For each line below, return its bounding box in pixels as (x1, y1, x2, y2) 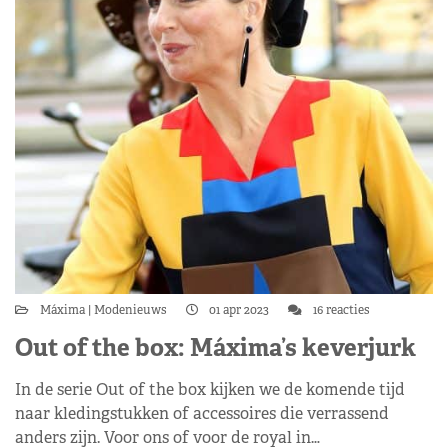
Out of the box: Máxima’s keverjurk (15, 332, 416, 363)
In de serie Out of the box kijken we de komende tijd (15, 379, 405, 400)
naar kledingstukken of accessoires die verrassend (15, 403, 389, 424)
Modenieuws (91, 302, 170, 318)
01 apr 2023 (206, 302, 272, 318)
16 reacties (310, 302, 370, 318)
